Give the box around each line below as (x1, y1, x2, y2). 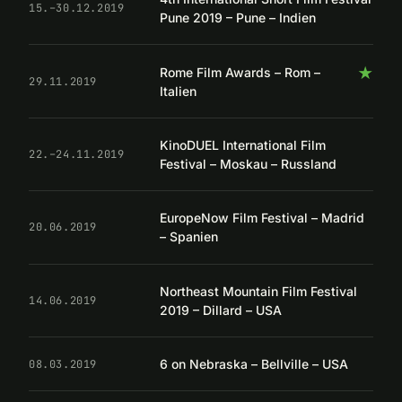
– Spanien (160, 229, 218, 245)
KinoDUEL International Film (160, 136, 326, 153)
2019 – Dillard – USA (160, 301, 282, 318)
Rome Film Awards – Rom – (160, 64, 320, 80)
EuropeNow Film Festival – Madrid (160, 210, 364, 226)
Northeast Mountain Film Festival (160, 283, 357, 299)
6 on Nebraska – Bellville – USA (160, 356, 348, 372)
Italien (160, 83, 197, 99)
